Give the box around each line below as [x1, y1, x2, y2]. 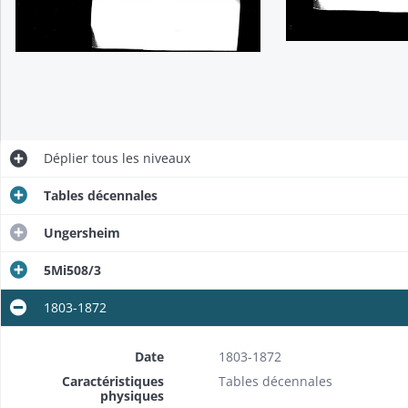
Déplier [43, 148, 88, 167]
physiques [99, 386, 164, 404]
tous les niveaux [87, 148, 190, 167]
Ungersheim [43, 223, 120, 241]
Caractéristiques [61, 372, 164, 390]
